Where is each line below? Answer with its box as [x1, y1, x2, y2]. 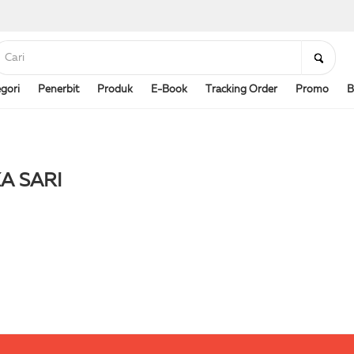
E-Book [151, 85, 187, 95]
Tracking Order [205, 85, 277, 95]
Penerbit [38, 85, 79, 95]
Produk [97, 85, 133, 95]
